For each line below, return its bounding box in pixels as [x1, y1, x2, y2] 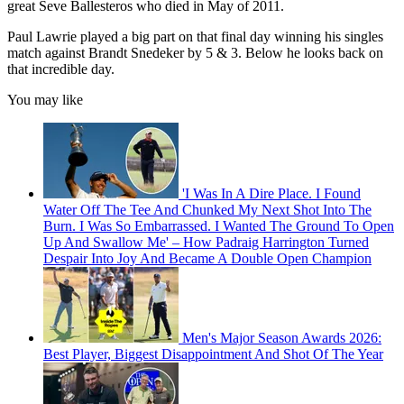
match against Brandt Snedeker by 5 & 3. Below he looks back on [7, 45, 383, 61]
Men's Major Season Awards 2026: [182, 330, 381, 346]
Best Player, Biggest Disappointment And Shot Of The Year [43, 346, 383, 363]
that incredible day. [7, 61, 115, 78]
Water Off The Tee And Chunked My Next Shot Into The [43, 202, 372, 218]
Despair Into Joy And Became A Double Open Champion [43, 251, 372, 267]
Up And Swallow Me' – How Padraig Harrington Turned [43, 234, 369, 251]
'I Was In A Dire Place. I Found [182, 186, 361, 202]
